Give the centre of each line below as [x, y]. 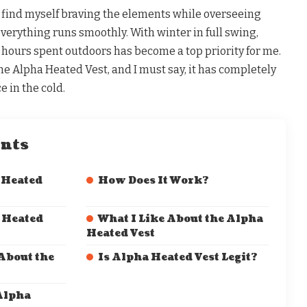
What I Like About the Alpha [180, 219]
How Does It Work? [153, 181]
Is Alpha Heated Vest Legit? [177, 258]
